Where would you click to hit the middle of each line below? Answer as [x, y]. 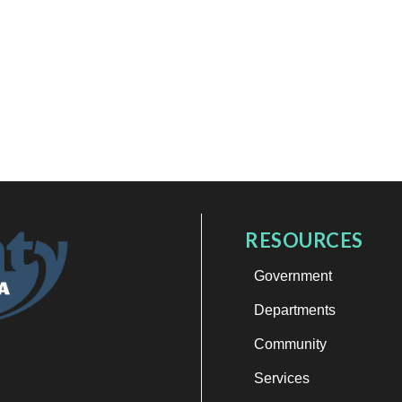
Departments [295, 310]
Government [293, 276]
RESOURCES [304, 240]
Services [282, 378]
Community [290, 344]
